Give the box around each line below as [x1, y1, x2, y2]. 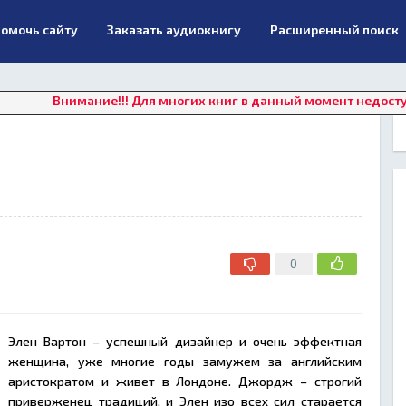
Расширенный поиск [270, 22, 399, 37]
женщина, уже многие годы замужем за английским [8, 353, 362, 369]
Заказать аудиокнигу [107, 22, 241, 37]
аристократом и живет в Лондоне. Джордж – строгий [8, 373, 362, 389]
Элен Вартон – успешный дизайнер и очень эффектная [8, 333, 362, 349]
